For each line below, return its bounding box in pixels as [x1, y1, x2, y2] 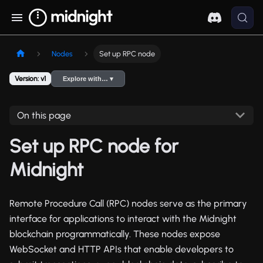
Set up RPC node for [9, 134, 178, 157]
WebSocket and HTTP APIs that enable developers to [9, 243, 234, 255]
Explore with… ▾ [63, 75, 114, 83]
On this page [16, 109, 71, 121]
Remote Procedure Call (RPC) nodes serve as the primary [9, 197, 247, 209]
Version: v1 [15, 74, 46, 83]
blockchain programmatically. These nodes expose [9, 228, 220, 240]
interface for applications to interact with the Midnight [9, 213, 237, 224]
